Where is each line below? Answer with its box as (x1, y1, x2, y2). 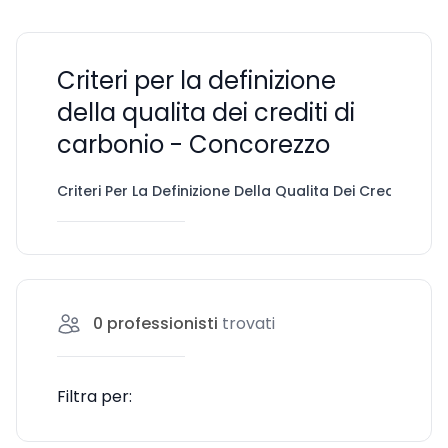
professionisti (103, 312, 222, 335)
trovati (222, 312, 275, 335)
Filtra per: (57, 385, 132, 408)
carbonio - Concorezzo (57, 128, 330, 161)
